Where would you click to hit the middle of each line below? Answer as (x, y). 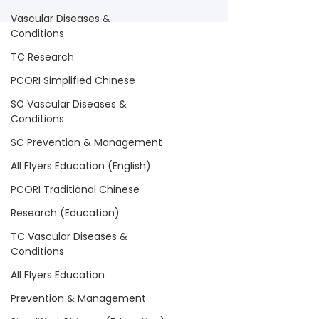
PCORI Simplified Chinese (73, 80)
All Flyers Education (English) (81, 166)
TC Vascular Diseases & (69, 236)
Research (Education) (65, 213)
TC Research (42, 57)
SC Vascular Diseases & (69, 104)
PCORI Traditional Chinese (75, 189)
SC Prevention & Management (87, 142)
